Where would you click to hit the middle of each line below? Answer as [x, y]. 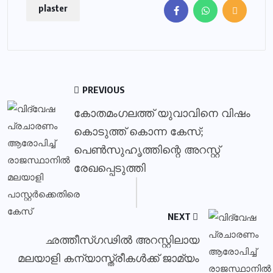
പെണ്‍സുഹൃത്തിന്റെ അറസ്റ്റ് [147, 150]
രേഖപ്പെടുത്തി [110, 168]
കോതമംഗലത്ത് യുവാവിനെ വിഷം [162, 113]
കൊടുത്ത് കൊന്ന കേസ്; [139, 132]
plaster [53, 8]
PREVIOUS [103, 90]
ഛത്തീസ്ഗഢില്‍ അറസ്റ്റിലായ [122, 240]
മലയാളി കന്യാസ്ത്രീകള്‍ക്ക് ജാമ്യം [108, 258]
